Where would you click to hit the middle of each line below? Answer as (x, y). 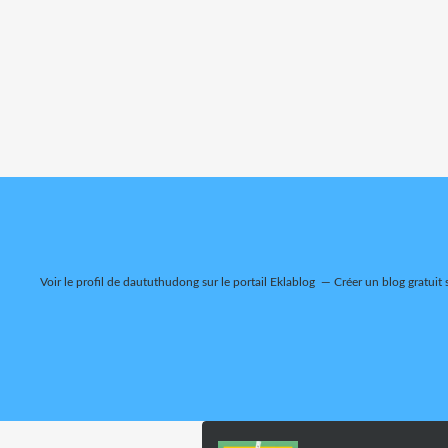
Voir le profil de (81, 282)
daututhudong (160, 282)
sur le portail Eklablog (256, 282)
